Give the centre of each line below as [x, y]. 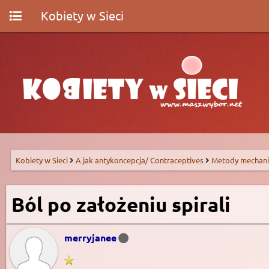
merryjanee [90, 237]
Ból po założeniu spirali [121, 204]
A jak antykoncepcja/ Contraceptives [140, 160]
